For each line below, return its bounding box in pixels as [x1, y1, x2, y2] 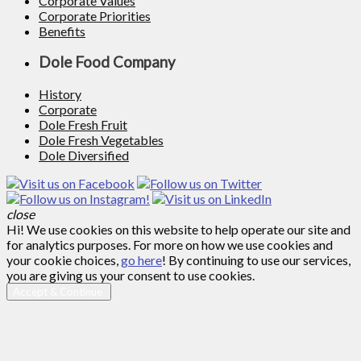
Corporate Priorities [39, 7, 151, 23]
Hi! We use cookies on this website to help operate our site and [6, 222, 351, 238]
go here [121, 252, 162, 268]
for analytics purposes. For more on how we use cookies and [6, 237, 333, 253]
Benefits [39, 23, 85, 39]
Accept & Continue [13, 285, 105, 299]
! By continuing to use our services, [162, 252, 351, 268]
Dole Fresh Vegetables [39, 132, 164, 148]
